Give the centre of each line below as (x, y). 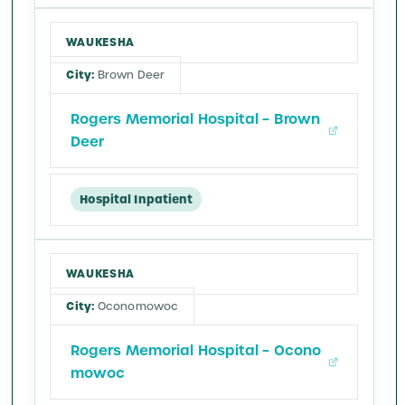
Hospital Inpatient (136, 200)
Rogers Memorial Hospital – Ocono (196, 351)
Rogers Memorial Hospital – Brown (195, 119)
